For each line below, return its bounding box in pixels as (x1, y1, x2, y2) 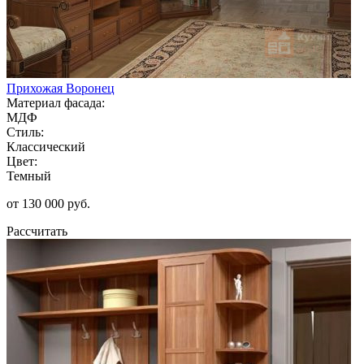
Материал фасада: (6, 95, 105, 110)
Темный (6, 168, 51, 183)
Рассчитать (6, 223, 67, 238)
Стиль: (6, 124, 44, 139)
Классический (6, 139, 85, 154)
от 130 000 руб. (6, 196, 90, 210)
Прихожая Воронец (6, 80, 115, 95)
